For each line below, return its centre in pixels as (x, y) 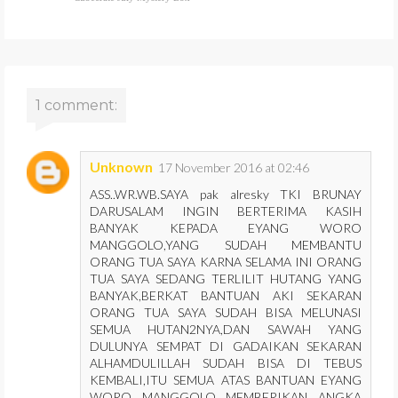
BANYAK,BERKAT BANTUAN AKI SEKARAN (226, 295)
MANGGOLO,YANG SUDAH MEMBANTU (226, 245)
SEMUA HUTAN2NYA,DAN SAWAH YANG (226, 329)
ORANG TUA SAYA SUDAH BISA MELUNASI (226, 312)
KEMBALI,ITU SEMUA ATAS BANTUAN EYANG (226, 380)
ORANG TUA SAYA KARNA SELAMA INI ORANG (226, 262)
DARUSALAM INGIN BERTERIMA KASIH (226, 211)
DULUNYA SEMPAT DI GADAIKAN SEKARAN (226, 346)
